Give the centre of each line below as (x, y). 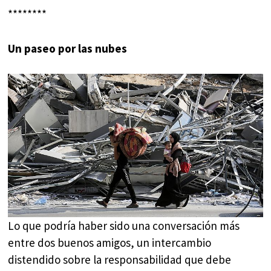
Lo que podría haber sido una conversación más (124, 226)
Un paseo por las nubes (68, 48)
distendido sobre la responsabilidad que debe (120, 260)
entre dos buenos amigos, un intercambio (110, 243)
